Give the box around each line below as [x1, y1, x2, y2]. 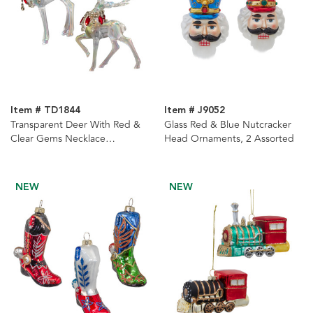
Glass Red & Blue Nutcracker [163, 117, 291, 132]
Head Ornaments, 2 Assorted [163, 131, 294, 146]
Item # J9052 [163, 102, 225, 118]
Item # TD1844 [10, 102, 80, 118]
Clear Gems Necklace [10, 131, 105, 146]
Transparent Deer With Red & [10, 117, 140, 132]
